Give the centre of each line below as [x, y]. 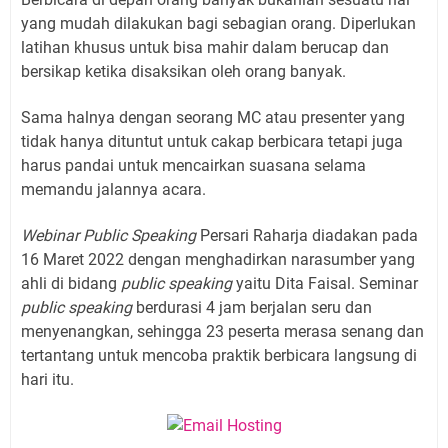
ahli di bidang [71, 284]
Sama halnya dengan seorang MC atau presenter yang [213, 118]
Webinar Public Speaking [108, 236]
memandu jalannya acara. [115, 190]
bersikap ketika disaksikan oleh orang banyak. [183, 72]
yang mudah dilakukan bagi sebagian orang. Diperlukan [218, 24]
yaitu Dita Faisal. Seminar [325, 284]
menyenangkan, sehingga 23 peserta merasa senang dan [222, 332]
